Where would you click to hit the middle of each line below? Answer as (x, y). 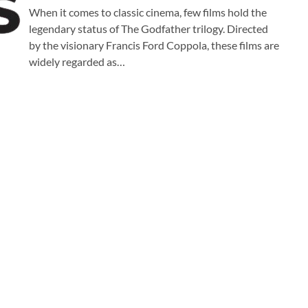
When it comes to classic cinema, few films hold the (148, 12)
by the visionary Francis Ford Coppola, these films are (154, 45)
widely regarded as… (77, 61)
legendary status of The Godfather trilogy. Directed (148, 28)
